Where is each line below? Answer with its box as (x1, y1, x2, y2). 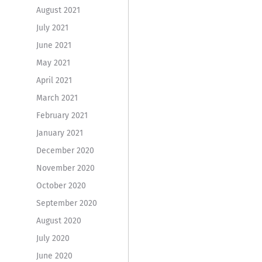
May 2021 (36, 57, 70, 68)
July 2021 (36, 22, 68, 33)
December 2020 (36, 145, 94, 156)
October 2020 (36, 180, 86, 191)
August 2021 (36, 5, 80, 15)
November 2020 (36, 163, 95, 173)
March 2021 (36, 92, 78, 103)
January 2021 (36, 127, 83, 138)
